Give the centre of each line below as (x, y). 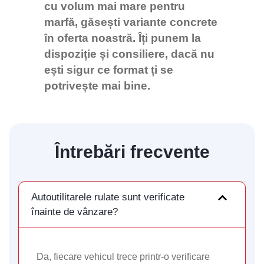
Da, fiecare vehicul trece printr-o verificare (123, 257)
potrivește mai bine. (97, 86)
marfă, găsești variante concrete (131, 22)
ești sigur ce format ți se (109, 70)
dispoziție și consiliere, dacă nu (129, 54)
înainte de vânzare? (75, 212)
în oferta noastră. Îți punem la (123, 38)
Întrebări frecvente (132, 152)
